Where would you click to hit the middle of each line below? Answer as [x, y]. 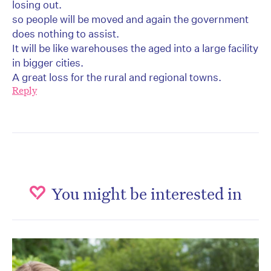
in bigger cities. [48, 63]
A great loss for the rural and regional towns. [117, 77]
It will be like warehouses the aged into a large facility [135, 48]
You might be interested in [147, 193]
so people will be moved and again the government [130, 19]
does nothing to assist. [66, 34]
